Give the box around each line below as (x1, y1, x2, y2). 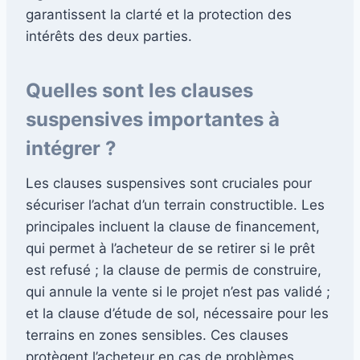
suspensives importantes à (26, 107, 280, 131)
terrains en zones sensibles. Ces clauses (26, 326, 288, 343)
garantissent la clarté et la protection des (26, 6, 292, 22)
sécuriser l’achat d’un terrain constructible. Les (26, 196, 325, 213)
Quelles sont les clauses (26, 78, 253, 102)
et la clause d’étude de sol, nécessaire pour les (26, 305, 329, 321)
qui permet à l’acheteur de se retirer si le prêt (26, 239, 315, 256)
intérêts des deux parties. (26, 27, 192, 44)
